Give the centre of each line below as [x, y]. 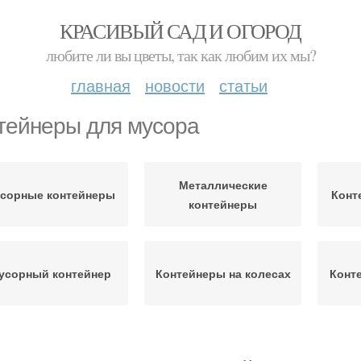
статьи [243, 85]
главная [101, 85]
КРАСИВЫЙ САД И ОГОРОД [180, 31]
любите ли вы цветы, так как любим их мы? [180, 55]
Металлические [223, 185]
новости [175, 85]
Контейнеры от [50, 342]
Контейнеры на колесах [223, 273]
